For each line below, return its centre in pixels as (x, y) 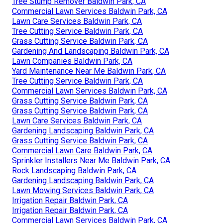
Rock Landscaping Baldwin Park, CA (74, 171)
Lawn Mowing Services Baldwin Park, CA (83, 191)
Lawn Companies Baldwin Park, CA (72, 61)
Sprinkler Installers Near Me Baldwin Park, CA (91, 161)
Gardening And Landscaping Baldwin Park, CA (91, 51)
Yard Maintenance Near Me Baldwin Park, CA (89, 71)
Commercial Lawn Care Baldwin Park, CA (82, 151)
